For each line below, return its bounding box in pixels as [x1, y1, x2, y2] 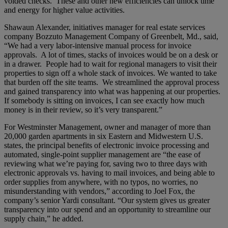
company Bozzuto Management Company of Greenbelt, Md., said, [4, 32, 218, 41]
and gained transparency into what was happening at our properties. [4, 87, 220, 96]
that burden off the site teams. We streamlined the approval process [4, 77, 219, 87]
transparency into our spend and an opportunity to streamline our [4, 205, 211, 214]
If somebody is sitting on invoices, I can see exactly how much [4, 96, 205, 105]
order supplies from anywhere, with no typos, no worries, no [4, 177, 198, 186]
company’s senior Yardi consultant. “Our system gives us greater [4, 195, 210, 205]
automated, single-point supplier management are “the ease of [4, 150, 201, 159]
